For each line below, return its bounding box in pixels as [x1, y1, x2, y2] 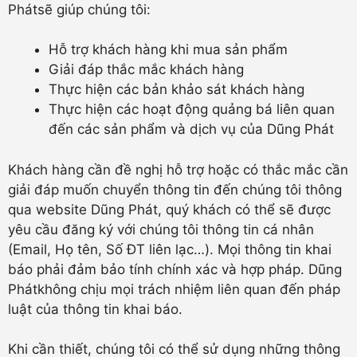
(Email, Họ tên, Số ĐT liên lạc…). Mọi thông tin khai [8, 241, 331, 257]
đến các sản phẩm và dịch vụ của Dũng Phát [49, 121, 334, 137]
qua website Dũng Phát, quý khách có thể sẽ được [8, 201, 331, 218]
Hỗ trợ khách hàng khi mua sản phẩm [49, 41, 288, 57]
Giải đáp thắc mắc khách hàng [49, 61, 244, 77]
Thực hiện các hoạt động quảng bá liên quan [49, 101, 335, 117]
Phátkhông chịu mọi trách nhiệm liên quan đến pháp [8, 280, 340, 297]
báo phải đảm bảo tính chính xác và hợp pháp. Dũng [8, 261, 342, 277]
